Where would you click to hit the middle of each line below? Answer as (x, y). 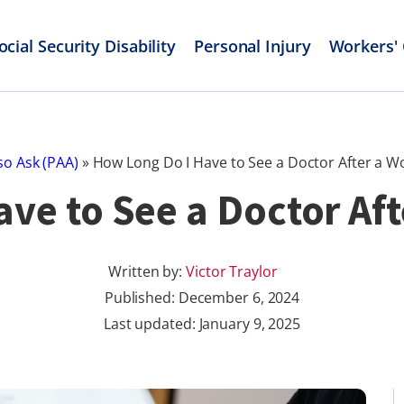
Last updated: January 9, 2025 (202, 324)
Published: (141, 298)
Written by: (147, 271)
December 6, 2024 (239, 298)
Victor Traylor (232, 271)
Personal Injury (252, 46)
